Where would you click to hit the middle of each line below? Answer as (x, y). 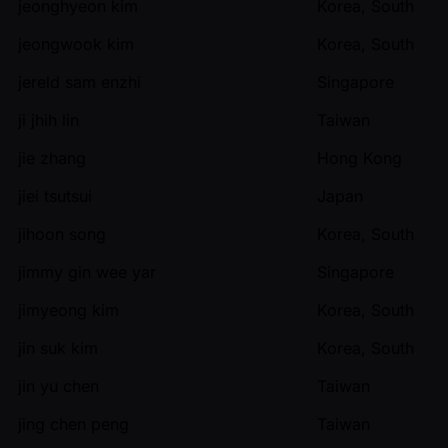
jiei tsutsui (55, 195)
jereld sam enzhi (79, 81)
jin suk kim (58, 347)
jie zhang (52, 157)
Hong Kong (359, 157)
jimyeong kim (68, 309)
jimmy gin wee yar (87, 271)
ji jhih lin (48, 119)
